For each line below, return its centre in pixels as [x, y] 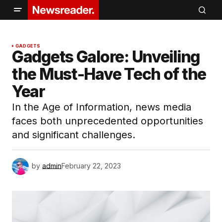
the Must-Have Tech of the [109, 74]
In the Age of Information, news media [102, 107]
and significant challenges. [74, 135]
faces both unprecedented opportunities [108, 121]
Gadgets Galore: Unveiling [106, 57]
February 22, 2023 [91, 166]
